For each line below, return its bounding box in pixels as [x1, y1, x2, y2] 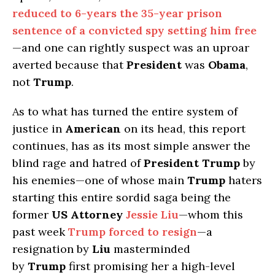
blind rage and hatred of [12, 156, 144, 171]
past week [12, 225, 68, 239]
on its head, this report [121, 122, 246, 136]
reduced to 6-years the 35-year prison [12, 6, 222, 21]
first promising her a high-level [66, 259, 235, 274]
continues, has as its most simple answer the [12, 139, 250, 153]
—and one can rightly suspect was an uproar [12, 41, 249, 55]
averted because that [12, 58, 126, 72]
